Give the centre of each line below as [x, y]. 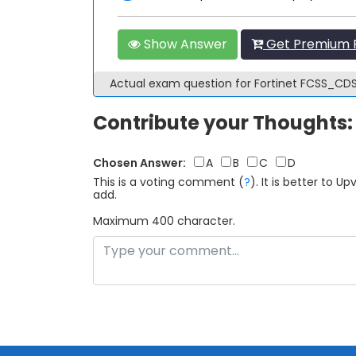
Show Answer [184, 44]
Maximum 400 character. [164, 221]
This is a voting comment [164, 182]
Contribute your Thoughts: [223, 123]
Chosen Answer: [139, 163]
